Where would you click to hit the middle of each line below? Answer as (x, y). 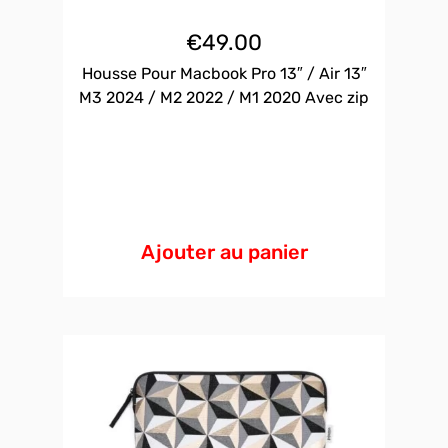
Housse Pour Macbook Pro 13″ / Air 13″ (224, 74)
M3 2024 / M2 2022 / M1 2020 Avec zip (224, 98)
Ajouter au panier (224, 252)
